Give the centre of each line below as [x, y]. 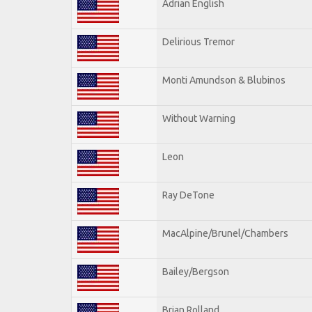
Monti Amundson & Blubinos [224, 80]
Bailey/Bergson [196, 271]
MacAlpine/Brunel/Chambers [225, 233]
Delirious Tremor [198, 41]
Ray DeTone [188, 195]
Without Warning [199, 118]
